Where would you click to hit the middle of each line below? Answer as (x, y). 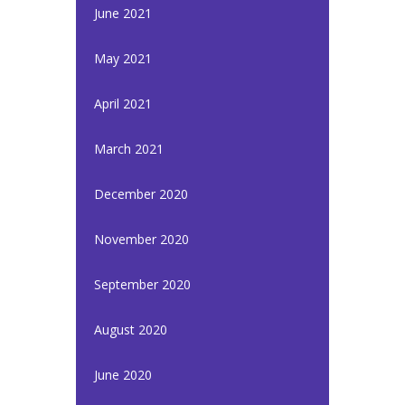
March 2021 (129, 149)
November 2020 (141, 239)
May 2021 (123, 58)
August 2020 (131, 330)
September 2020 (142, 284)
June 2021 (123, 13)
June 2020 (123, 375)
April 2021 (123, 104)
